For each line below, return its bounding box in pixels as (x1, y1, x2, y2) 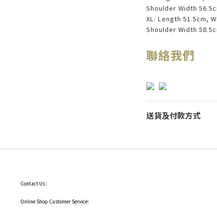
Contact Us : (20, 180, 47, 187)
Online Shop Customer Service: (20, 198, 89, 205)
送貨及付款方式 (146, 109, 201, 121)
